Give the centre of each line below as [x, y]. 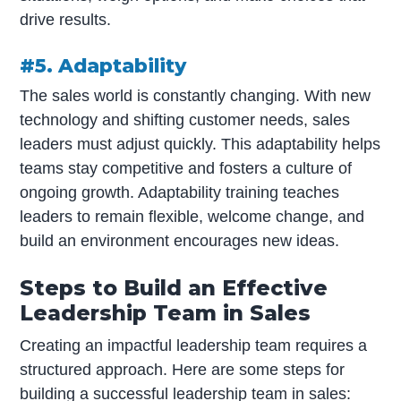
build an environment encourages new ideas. [180, 240]
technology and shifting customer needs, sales [185, 119]
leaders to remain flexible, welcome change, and [192, 216]
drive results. [66, 19]
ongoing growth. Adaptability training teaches [180, 192]
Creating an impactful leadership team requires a [194, 345]
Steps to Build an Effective [174, 287]
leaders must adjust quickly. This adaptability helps [200, 144]
